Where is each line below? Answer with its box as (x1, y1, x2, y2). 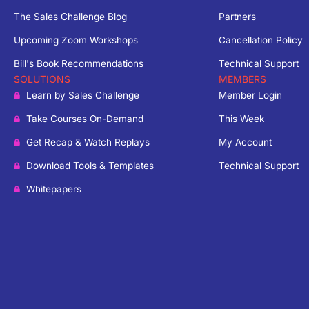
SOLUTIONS (14, 72, 70, 85)
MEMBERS (218, 72, 266, 85)
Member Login (218, 89, 282, 101)
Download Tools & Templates (26, 159, 154, 171)
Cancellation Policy (218, 34, 303, 46)
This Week (218, 112, 264, 124)
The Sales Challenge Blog (14, 10, 127, 22)
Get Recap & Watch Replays (26, 136, 150, 148)
